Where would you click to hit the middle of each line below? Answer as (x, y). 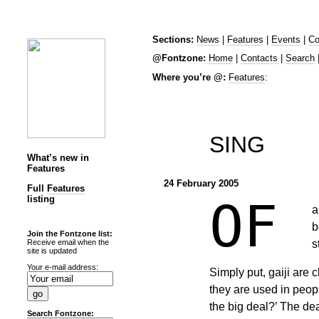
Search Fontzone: (61, 313)
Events (286, 39)
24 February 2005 (201, 184)
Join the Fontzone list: (70, 234)
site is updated (52, 251)
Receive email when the (68, 242)
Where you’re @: (189, 78)
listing (41, 199)
